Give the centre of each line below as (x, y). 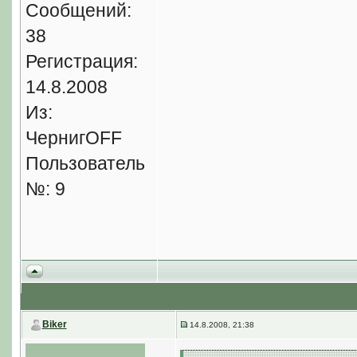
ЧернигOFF (73, 138)
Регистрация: (81, 61)
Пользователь (85, 163)
